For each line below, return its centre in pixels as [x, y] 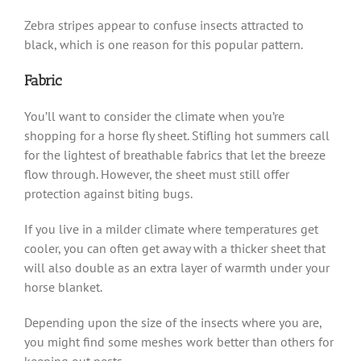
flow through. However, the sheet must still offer [157, 174]
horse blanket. [63, 286]
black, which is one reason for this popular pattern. [164, 44]
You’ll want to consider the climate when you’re [154, 116]
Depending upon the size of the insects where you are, [173, 322]
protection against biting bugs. [110, 193]
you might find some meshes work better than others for [179, 341]
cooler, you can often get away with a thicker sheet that [175, 248]
